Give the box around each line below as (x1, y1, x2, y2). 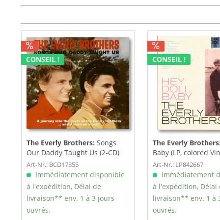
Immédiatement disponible (33, 170, 125, 180)
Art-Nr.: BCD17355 (26, 160, 79, 169)
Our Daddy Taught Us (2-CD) (26, 148, 119, 158)
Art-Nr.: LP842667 (152, 160, 203, 169)
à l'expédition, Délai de (26, 182, 101, 192)
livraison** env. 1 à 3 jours (26, 193, 114, 203)
